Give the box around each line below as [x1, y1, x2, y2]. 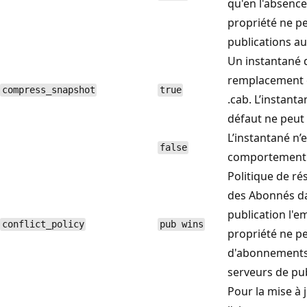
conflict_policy [1, 219, 84, 230]
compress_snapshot [1, 84, 95, 96]
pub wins [159, 219, 204, 230]
